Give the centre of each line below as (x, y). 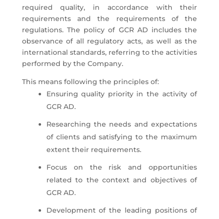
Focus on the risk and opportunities (122, 167)
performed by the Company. (72, 64)
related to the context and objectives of (122, 180)
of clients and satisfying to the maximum (122, 137)
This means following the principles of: (90, 82)
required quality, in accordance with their (109, 7)
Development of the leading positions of (122, 210)
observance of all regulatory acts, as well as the (109, 41)
